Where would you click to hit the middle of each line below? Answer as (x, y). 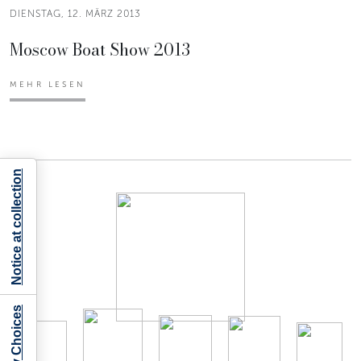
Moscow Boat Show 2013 (100, 49)
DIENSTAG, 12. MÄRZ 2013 (75, 13)
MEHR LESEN (48, 84)
